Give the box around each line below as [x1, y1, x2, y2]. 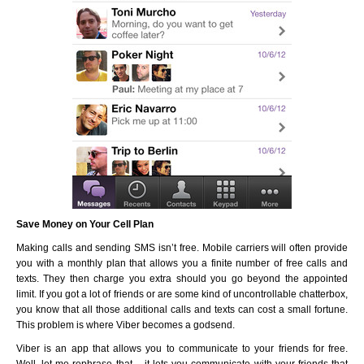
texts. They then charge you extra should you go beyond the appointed [16, 273, 348, 284]
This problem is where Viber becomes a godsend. [16, 319, 235, 331]
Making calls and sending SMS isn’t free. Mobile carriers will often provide [16, 242, 348, 253]
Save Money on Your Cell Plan [16, 219, 154, 230]
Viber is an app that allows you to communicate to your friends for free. [16, 343, 348, 354]
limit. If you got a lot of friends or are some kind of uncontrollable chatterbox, [16, 288, 348, 300]
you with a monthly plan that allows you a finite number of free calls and [16, 258, 348, 269]
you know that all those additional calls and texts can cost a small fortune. [16, 304, 348, 315]
